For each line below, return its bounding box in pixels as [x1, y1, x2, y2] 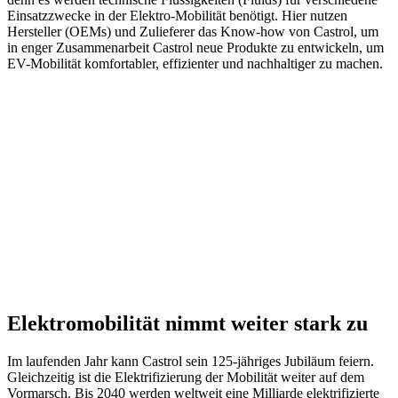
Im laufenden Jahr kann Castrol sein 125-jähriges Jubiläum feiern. [7, 354, 374, 370]
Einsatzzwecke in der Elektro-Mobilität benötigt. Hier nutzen [7, 7, 347, 23]
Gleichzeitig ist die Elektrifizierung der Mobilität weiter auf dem [7, 370, 364, 386]
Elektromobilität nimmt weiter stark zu [7, 312, 368, 336]
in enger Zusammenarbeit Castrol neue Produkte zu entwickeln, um [7, 39, 384, 55]
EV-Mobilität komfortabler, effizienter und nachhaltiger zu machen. [7, 55, 386, 71]
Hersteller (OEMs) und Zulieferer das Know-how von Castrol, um [7, 23, 378, 39]
